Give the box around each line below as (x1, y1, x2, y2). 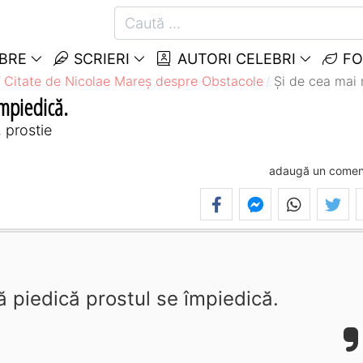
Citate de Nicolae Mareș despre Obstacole (4, 73, 264, 89)
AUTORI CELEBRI (173, 50, 296, 67)
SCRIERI (70, 50, 130, 67)
